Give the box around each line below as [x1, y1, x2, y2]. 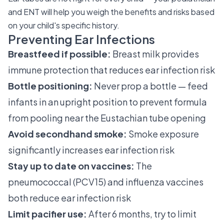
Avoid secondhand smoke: [8, 128, 127, 139]
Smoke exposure [127, 128, 199, 139]
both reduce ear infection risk [8, 192, 131, 203]
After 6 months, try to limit [87, 208, 196, 219]
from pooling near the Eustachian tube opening [8, 112, 206, 123]
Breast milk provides [111, 48, 199, 59]
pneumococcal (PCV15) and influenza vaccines [8, 176, 203, 187]
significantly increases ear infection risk [8, 144, 174, 155]
